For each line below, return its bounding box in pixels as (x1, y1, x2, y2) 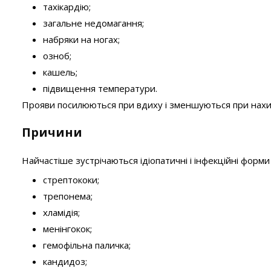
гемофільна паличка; (43, 239, 131, 251)
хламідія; (43, 206, 80, 218)
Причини (22, 124, 82, 140)
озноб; (43, 50, 71, 62)
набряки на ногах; (43, 33, 120, 45)
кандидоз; (43, 255, 87, 267)
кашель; (43, 66, 77, 78)
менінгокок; (43, 223, 92, 235)
